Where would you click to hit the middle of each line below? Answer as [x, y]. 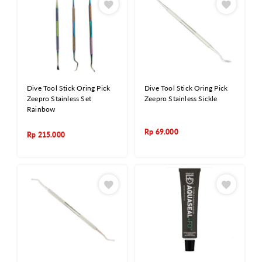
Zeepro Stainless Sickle [181, 98]
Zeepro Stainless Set [59, 98]
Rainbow [41, 109]
